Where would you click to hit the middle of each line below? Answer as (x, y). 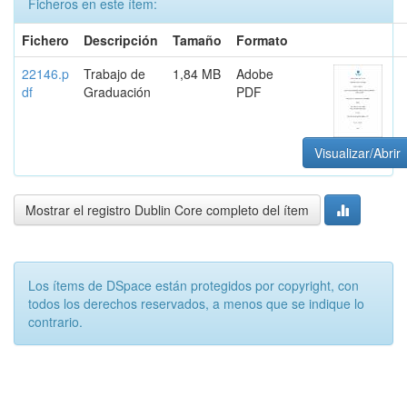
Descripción (121, 40)
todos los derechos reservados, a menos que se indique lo (196, 303)
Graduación (117, 92)
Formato (262, 40)
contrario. (55, 322)
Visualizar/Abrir (357, 153)
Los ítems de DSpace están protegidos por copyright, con (194, 285)
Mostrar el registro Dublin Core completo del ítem (167, 210)
